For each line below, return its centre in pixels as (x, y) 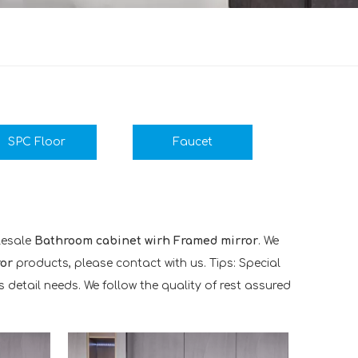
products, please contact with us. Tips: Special (147, 263)
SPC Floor (37, 142)
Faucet (193, 142)
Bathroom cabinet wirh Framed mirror (146, 241)
